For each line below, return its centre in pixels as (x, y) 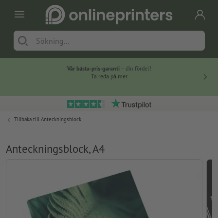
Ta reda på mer (109, 76)
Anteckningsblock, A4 (55, 149)
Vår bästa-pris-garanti (93, 69)
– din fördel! (135, 69)
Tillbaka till (27, 119)
